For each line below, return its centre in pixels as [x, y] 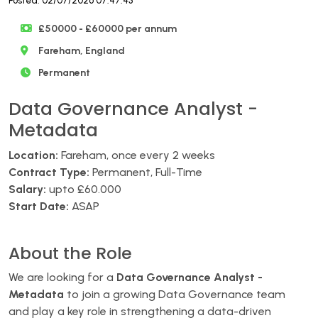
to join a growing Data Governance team [175, 294]
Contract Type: [49, 172]
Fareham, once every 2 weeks [137, 155]
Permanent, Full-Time [146, 172]
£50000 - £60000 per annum [108, 28]
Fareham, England [82, 50]
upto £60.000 [84, 189]
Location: [33, 155]
